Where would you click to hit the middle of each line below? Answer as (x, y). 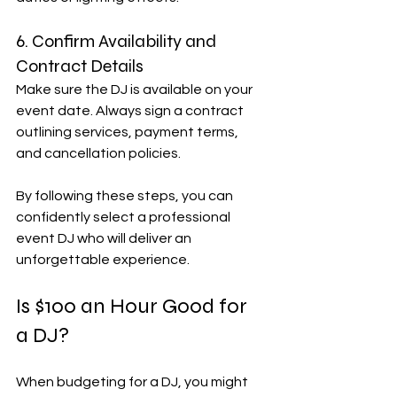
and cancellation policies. (98, 153)
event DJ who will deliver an (105, 238)
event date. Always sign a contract (131, 110)
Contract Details (80, 66)
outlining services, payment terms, (128, 132)
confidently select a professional (125, 217)
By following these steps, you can (126, 195)
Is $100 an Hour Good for (134, 306)
